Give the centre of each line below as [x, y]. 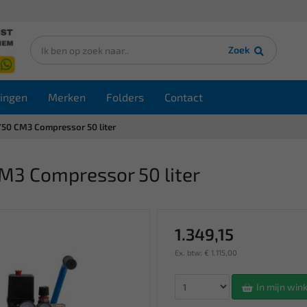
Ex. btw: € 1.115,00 [206, 253]
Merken [67, 97]
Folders [125, 97]
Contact [184, 97]
